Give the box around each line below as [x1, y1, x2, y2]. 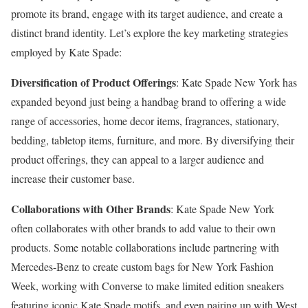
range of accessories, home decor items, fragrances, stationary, [11, 113, 279, 128]
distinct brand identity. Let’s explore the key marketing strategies [11, 25, 288, 40]
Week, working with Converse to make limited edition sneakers [11, 278, 284, 293]
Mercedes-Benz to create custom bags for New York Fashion [11, 258, 274, 274]
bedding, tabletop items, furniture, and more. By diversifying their [11, 132, 294, 147]
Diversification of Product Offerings [11, 74, 176, 90]
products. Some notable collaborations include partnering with [11, 239, 279, 254]
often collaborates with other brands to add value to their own [11, 220, 276, 235]
